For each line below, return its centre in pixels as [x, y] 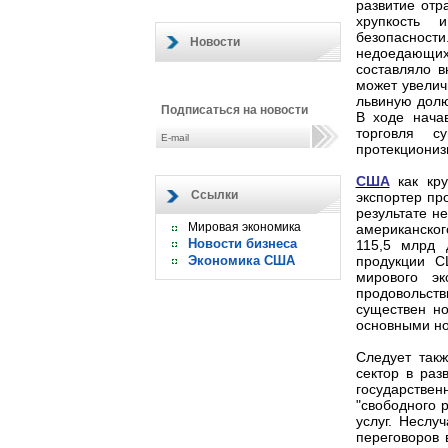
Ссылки [214, 195]
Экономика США [241, 260]
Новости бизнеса [242, 243]
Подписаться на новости [234, 110]
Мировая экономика [244, 227]
